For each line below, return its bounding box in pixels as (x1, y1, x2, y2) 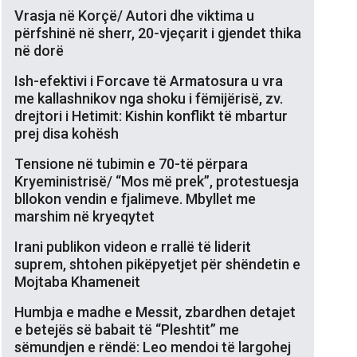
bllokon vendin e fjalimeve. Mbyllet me (14, 190, 256, 207)
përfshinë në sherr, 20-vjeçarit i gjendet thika (14, 24, 301, 41)
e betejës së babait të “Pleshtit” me (14, 320, 239, 338)
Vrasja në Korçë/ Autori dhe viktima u (14, 6, 254, 24)
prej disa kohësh (14, 124, 119, 142)
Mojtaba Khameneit (14, 273, 140, 290)
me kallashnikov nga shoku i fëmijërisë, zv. (14, 89, 283, 107)
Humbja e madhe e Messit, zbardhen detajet (14, 303, 296, 320)
